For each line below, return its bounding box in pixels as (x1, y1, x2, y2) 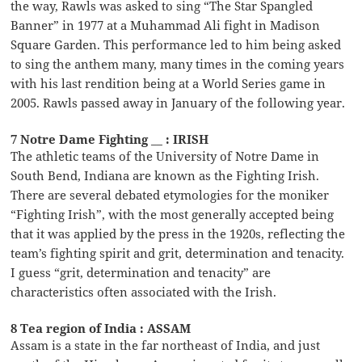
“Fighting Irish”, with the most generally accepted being (11, 205, 335, 222)
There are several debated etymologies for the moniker (11, 186, 330, 203)
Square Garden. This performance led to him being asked (11, 36, 342, 53)
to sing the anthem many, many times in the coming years (11, 55, 345, 72)
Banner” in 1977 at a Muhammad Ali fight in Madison (11, 16, 321, 33)
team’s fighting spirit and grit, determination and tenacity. (11, 244, 345, 261)
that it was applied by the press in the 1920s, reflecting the (11, 225, 346, 242)
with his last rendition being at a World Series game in (11, 74, 326, 91)
